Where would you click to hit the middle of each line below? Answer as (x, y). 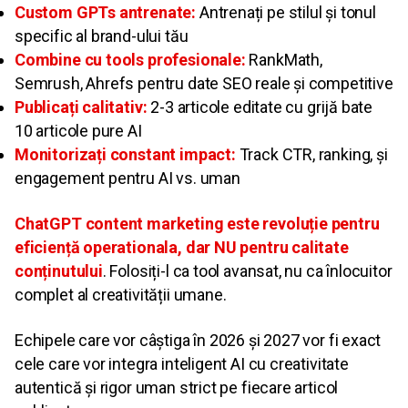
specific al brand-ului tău (102, 36)
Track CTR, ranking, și (311, 155)
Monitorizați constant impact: (125, 155)
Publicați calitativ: (81, 107)
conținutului (59, 271)
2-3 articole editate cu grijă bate (260, 107)
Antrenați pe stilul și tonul (286, 13)
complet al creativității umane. (121, 295)
